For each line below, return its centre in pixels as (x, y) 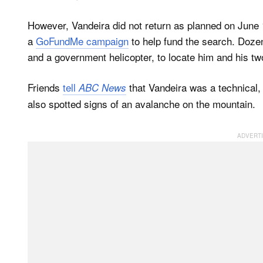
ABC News (102, 88)
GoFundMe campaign (82, 41)
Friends (45, 87)
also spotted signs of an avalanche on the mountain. (141, 104)
